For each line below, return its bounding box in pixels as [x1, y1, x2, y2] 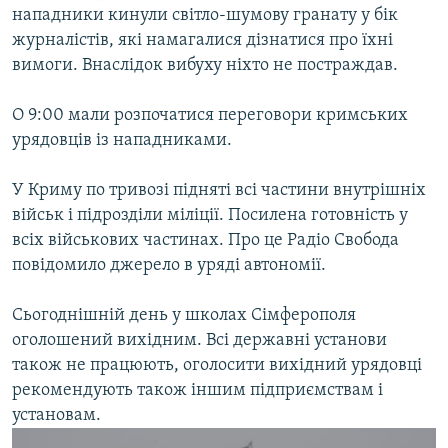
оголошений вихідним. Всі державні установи [12, 331, 387, 351]
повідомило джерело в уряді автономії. [12, 256, 326, 276]
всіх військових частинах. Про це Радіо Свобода [12, 231, 399, 251]
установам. [12, 406, 101, 426]
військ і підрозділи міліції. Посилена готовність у [12, 206, 408, 226]
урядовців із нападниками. [12, 131, 232, 151]
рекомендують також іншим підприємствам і [12, 381, 383, 401]
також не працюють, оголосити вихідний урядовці [12, 356, 422, 376]
